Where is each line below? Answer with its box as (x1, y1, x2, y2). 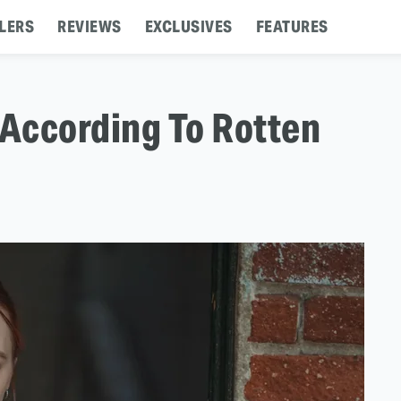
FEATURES (255, 16, 328, 37)
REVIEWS (57, 16, 122, 37)
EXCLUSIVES (144, 16, 233, 37)
